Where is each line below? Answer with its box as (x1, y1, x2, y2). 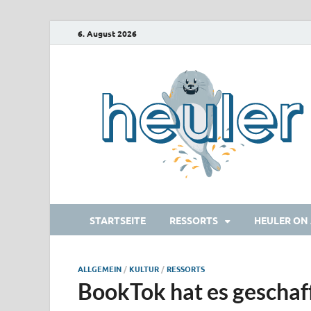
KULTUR (129, 263, 159, 274)
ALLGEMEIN (78, 263, 121, 274)
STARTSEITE (90, 213, 146, 226)
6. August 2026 (78, 27, 137, 39)
